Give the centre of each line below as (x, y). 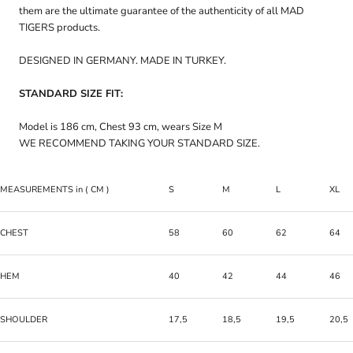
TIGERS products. (59, 28)
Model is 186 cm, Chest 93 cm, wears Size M (121, 126)
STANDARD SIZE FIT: (71, 94)
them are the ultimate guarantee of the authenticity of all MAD (162, 11)
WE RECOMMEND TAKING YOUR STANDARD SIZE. (139, 143)
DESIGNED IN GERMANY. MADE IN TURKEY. (123, 61)
